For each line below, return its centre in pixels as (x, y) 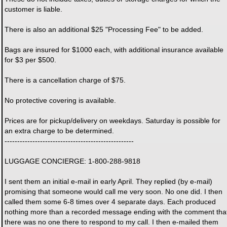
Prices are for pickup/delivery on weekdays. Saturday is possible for (112, 121)
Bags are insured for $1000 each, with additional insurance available (114, 50)
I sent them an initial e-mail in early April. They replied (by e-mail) (108, 181)
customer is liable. (33, 9)
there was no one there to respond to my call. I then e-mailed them (111, 222)
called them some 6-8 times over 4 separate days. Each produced (110, 202)
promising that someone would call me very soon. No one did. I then (113, 192)
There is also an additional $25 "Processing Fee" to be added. (104, 29)
